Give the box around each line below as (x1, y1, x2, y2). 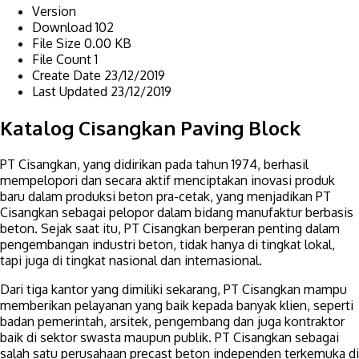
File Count (32, 50, 95, 67)
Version (32, 2, 76, 19)
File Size (32, 34, 84, 51)
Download (32, 18, 95, 35)
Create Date (32, 67, 104, 83)
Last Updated (32, 83, 111, 99)
